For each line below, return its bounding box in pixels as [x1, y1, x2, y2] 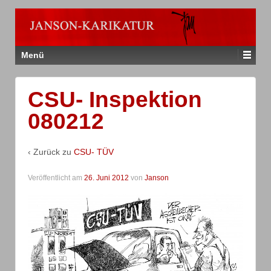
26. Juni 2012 [84, 174, 129, 183]
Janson [145, 174, 169, 183]
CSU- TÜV [74, 146, 114, 157]
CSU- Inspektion [28, 87, 202, 112]
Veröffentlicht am [28, 174, 84, 183]
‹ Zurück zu [28, 146, 74, 157]
